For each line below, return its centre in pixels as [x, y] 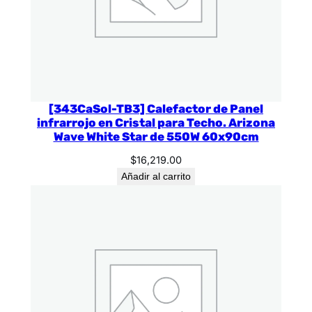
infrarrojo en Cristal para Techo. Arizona [156, 122]
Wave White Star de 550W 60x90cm [156, 136]
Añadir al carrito [156, 176]
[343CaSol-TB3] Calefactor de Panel [156, 108]
